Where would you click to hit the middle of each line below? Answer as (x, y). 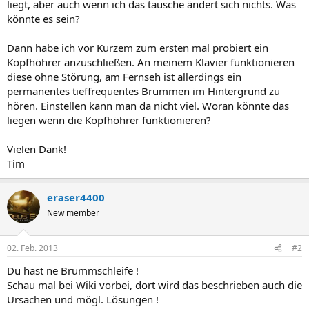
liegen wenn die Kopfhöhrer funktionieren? (109, 120)
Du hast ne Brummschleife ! (73, 270)
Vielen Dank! (37, 149)
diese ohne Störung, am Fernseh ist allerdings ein (124, 76)
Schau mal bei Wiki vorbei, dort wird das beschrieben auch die (154, 285)
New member (73, 212)
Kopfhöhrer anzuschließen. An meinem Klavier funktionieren (151, 62)
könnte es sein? (43, 18)
